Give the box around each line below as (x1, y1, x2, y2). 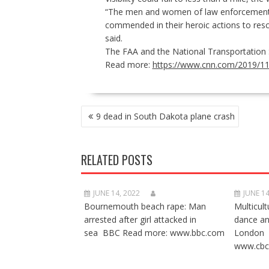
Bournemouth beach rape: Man (83, 200, 206, 212)
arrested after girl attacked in (83, 213, 196, 225)
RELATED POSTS (80, 150, 153, 169)
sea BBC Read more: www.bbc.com (83, 226, 225, 238)
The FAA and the (104, 45, 172, 57)
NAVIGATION (80, 115, 134, 134)
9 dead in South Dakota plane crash (95, 110, 235, 122)
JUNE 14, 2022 (92, 187, 140, 198)
